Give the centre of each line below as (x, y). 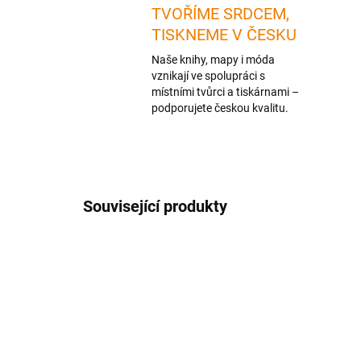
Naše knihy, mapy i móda (213, 60)
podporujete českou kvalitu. (220, 108)
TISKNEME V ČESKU (224, 35)
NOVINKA (116, 253)
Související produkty (155, 207)
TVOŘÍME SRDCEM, (220, 14)
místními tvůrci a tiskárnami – (225, 92)
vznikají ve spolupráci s (208, 76)
